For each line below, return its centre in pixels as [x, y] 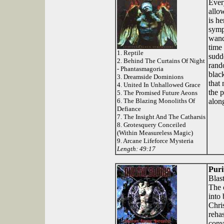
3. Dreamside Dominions [150, 77]
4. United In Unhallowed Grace [159, 85]
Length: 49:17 [136, 149]
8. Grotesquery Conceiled [151, 125]
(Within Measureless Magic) [155, 133]
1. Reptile [130, 53]
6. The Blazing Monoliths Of [156, 101]
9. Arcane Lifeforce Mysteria [155, 141]
